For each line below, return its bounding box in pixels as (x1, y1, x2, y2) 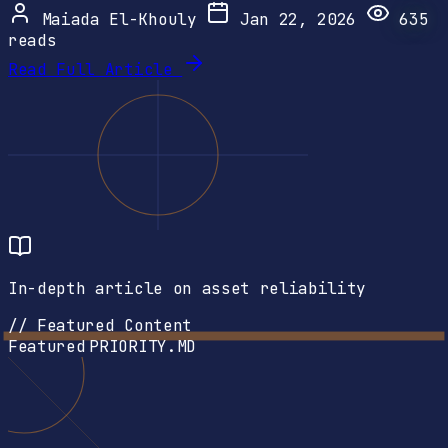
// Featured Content (8, 314, 192, 336)
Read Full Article (8, 58, 183, 80)
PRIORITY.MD (89, 335, 196, 357)
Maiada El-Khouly (32, 8, 207, 30)
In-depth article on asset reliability (8, 277, 367, 299)
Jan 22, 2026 (230, 8, 366, 30)
